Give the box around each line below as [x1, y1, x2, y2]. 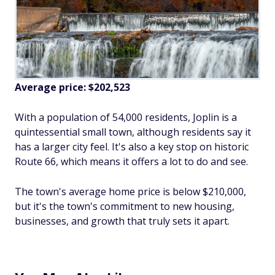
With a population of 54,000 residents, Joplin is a [15, 110, 237, 124]
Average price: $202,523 [15, 80, 130, 94]
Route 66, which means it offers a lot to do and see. [15, 154, 248, 168]
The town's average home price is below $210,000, [15, 184, 246, 198]
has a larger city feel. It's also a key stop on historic [15, 139, 249, 153]
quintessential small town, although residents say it [15, 125, 251, 139]
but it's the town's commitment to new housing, [15, 199, 234, 213]
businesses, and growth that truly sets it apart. [15, 214, 230, 228]
